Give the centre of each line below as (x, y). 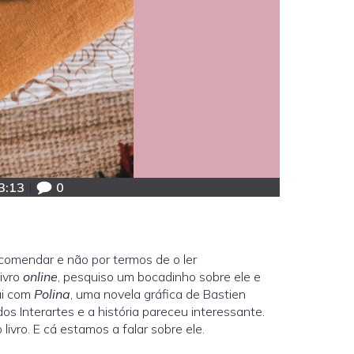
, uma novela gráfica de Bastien (158, 294)
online (40, 277)
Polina (52, 294)
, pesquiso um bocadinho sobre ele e (159, 277)
